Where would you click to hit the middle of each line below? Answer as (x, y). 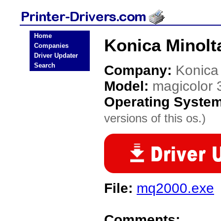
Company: (140, 70)
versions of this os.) (155, 118)
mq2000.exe (175, 188)
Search (45, 65)
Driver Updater (56, 55)
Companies (51, 46)
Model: (128, 86)
